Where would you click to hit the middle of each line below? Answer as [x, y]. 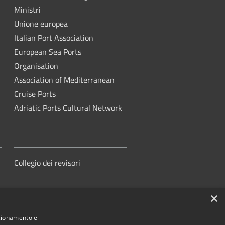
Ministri [27, 10]
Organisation [36, 66]
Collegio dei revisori [47, 163]
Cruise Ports [35, 94]
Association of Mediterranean [64, 80]
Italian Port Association [54, 38]
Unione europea [41, 24]
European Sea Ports [48, 52]
